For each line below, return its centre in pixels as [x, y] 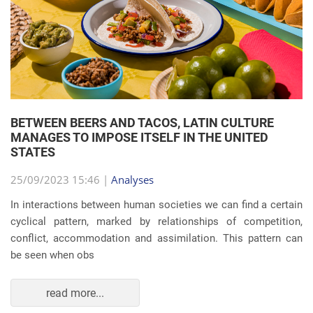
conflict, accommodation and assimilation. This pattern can [156, 238]
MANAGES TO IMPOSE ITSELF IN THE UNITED [139, 137]
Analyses [132, 180]
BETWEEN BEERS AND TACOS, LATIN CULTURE [142, 123]
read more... [75, 293]
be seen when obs [52, 255]
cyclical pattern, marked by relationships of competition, [156, 221]
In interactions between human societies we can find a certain [156, 205]
